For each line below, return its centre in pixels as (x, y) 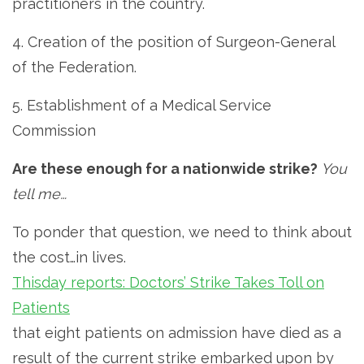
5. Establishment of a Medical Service (142, 105)
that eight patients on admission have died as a (177, 332)
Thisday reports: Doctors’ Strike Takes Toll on (168, 282)
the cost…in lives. (69, 257)
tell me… (39, 193)
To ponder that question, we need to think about (182, 232)
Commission (54, 130)
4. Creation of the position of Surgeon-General (173, 41)
